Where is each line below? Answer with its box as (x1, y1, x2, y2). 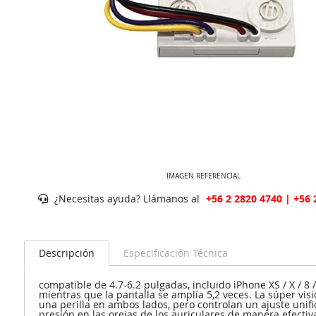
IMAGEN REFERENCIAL (166, 171, 241, 181)
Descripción (38, 245, 95, 260)
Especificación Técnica (123, 245, 228, 260)
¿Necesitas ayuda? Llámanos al (51, 191, 202, 205)
